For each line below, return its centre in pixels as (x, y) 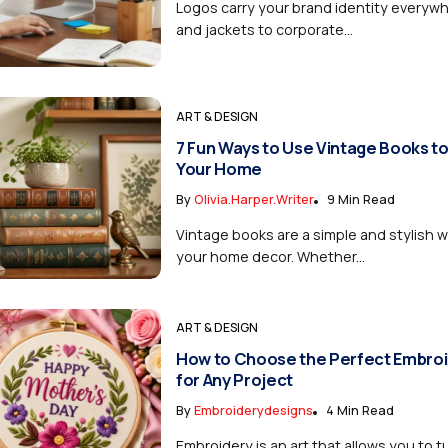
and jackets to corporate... (264, 29)
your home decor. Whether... (270, 257)
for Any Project (234, 379)
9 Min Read (360, 199)
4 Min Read (359, 409)
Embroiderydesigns (253, 409)
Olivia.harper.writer (253, 199)
